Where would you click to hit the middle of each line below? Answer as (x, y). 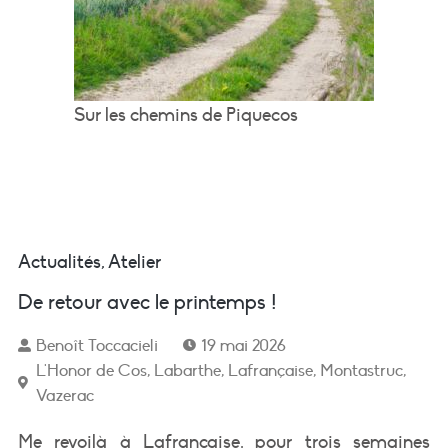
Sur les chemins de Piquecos (186, 114)
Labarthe (187, 370)
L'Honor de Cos (91, 370)
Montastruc (361, 370)
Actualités (59, 261)
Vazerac (64, 395)
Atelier (134, 261)
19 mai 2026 (243, 345)
